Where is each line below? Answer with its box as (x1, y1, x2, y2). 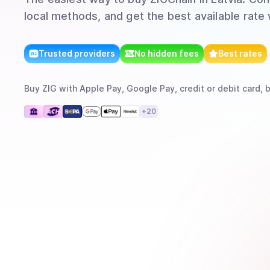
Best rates (218, 48, 262, 58)
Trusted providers (39, 48, 115, 58)
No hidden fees (134, 48, 199, 58)
